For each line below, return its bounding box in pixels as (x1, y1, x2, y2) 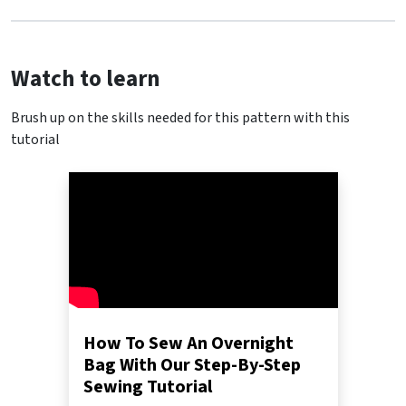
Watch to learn (11, 63, 160, 96)
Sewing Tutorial (82, 374, 212, 401)
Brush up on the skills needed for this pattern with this (11, 108, 350, 129)
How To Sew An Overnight (82, 331, 294, 357)
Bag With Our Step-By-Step (82, 353, 301, 379)
